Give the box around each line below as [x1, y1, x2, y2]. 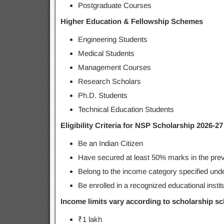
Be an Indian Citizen [77, 139, 143, 147]
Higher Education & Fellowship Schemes [60, 17, 203, 25]
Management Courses [77, 63, 151, 71]
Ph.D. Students [77, 91, 127, 99]
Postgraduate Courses [77, 1, 151, 9]
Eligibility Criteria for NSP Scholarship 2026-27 [60, 121, 223, 129]
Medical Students [77, 49, 134, 57]
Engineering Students [77, 35, 147, 43]
